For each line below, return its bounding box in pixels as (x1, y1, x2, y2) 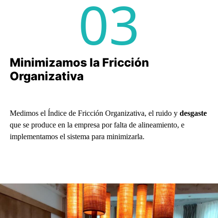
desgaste (180, 109, 207, 117)
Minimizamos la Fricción (10, 55, 149, 70)
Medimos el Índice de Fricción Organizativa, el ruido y (10, 109, 180, 117)
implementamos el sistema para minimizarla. (10, 132, 145, 141)
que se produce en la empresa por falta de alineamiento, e (10, 120, 184, 129)
